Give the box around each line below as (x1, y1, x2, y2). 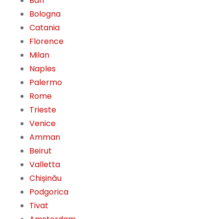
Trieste (29, 104, 56, 116)
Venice (29, 118, 56, 130)
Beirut (29, 145, 52, 157)
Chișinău (29, 173, 62, 184)
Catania (29, 22, 60, 34)
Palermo (29, 77, 62, 88)
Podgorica (29, 186, 68, 198)
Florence (29, 36, 64, 47)
